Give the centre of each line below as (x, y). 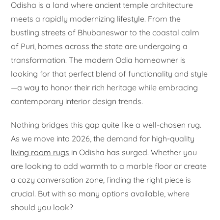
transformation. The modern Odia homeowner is (98, 60)
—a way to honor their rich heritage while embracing (105, 87)
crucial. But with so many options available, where (100, 193)
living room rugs (40, 152)
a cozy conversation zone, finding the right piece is (101, 179)
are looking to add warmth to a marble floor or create (109, 166)
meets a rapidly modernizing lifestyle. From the (96, 18)
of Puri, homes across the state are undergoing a (99, 46)
